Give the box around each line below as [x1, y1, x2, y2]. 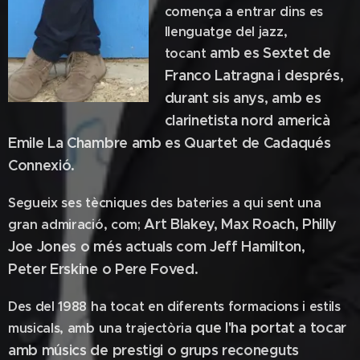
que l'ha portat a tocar [195, 318, 347, 337]
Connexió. [8, 156, 76, 174]
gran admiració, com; [8, 216, 145, 233]
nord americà [241, 111, 330, 129]
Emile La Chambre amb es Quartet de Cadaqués [8, 133, 331, 152]
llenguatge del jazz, [164, 23, 288, 40]
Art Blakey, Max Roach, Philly [144, 215, 337, 233]
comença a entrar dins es [164, 3, 323, 20]
